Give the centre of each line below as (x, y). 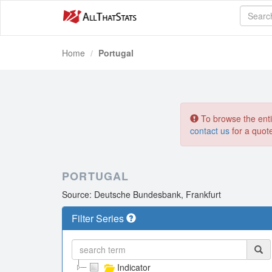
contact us (210, 131)
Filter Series (99, 218)
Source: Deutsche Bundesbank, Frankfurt (141, 194)
